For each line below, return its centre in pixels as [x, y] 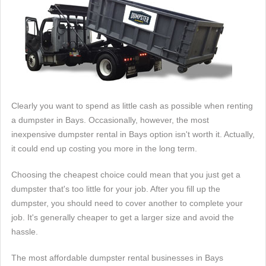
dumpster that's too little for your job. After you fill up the [116, 189]
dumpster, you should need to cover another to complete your [127, 203]
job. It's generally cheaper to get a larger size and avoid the [123, 218]
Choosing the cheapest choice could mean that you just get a [126, 175]
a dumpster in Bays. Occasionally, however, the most [110, 120]
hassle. [25, 232]
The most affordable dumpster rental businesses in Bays [117, 258]
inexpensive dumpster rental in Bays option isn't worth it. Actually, [133, 134]
